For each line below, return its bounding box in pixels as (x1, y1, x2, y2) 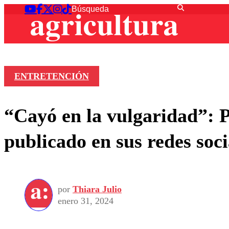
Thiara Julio (73, 184, 122, 194)
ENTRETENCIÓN (14, 71, 89, 82)
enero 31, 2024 (58, 195, 113, 206)
